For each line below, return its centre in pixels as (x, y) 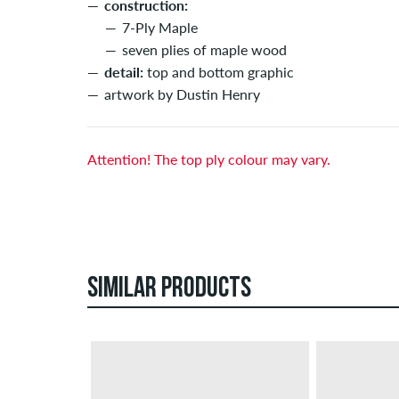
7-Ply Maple (160, 28)
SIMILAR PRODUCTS (169, 290)
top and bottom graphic (219, 72)
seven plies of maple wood (204, 50)
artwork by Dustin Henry (182, 94)
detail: (124, 72)
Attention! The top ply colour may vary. (209, 159)
